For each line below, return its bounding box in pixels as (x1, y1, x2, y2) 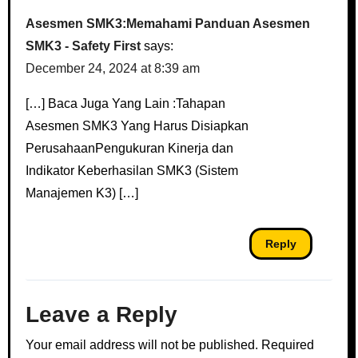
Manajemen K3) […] (26, 185, 139, 200)
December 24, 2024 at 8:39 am (26, 61, 201, 75)
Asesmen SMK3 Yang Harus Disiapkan (26, 118, 249, 133)
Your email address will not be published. (26, 338, 259, 352)
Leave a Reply (26, 301, 178, 327)
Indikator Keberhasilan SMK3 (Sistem (26, 163, 239, 177)
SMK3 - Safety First (26, 38, 141, 53)
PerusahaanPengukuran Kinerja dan (26, 141, 234, 155)
